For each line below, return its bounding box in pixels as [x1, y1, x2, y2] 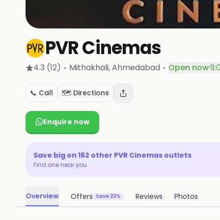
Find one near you [33, 161, 87, 169]
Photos [174, 192, 198, 201]
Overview [26, 191, 59, 201]
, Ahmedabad [109, 62, 160, 73]
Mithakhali [69, 62, 109, 73]
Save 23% [96, 192, 121, 200]
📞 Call [30, 88, 53, 98]
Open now [168, 62, 209, 73]
